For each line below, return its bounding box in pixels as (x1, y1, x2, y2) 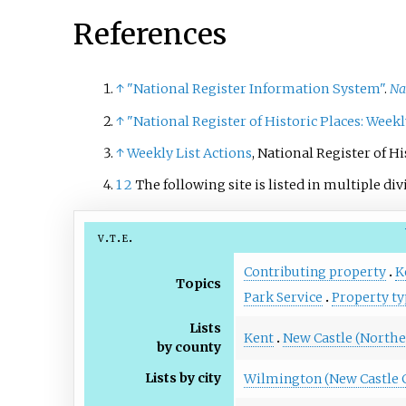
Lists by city (145, 369, 222, 386)
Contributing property (243, 263, 386, 280)
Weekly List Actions (126, 144, 252, 161)
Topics (176, 275, 222, 292)
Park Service (243, 288, 323, 305)
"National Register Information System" (126, 81, 384, 98)
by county (157, 338, 222, 355)
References (72, 15, 227, 53)
